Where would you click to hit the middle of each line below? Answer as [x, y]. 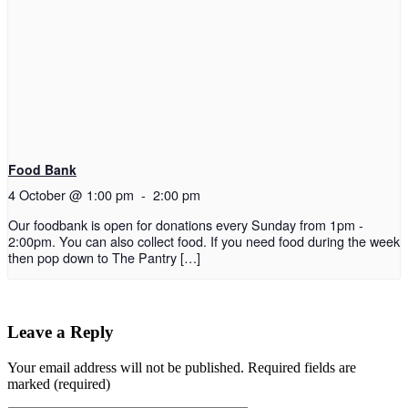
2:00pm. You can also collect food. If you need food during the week [204, 240]
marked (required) [59, 383]
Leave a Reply [61, 331]
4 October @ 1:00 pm [71, 195]
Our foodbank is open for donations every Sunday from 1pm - [186, 224]
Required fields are [300, 367]
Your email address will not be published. [126, 367]
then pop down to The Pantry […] [104, 257]
